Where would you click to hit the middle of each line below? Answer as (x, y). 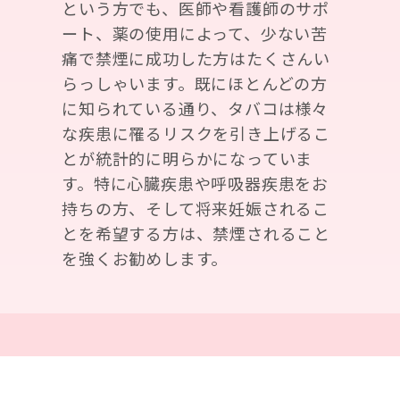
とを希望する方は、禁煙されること (196, 233)
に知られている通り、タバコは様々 (195, 108)
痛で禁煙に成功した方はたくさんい (196, 58)
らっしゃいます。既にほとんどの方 (195, 83)
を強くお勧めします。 (145, 258)
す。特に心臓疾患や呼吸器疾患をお (195, 183)
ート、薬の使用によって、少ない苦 (195, 33)
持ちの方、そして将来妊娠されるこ (196, 208)
